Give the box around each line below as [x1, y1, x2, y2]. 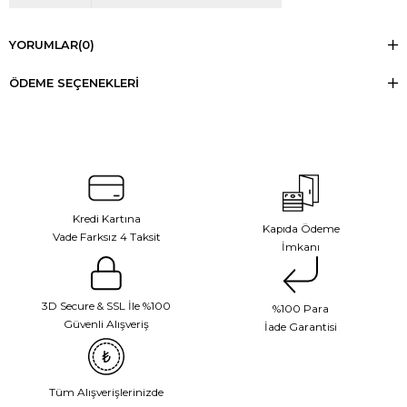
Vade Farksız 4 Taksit [52, 231, 161, 244]
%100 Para [273, 303, 329, 316]
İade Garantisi [264, 321, 337, 334]
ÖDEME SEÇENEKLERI [9, 76, 139, 91]
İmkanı [282, 241, 320, 254]
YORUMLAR [9, 38, 78, 53]
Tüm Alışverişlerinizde [49, 386, 164, 400]
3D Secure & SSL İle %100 [42, 300, 171, 313]
